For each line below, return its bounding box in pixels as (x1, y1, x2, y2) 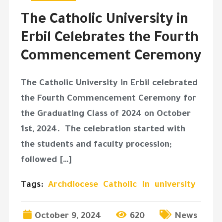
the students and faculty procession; (20, 140, 171, 150)
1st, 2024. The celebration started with (20, 125, 185, 135)
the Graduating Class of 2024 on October (20, 110, 191, 119)
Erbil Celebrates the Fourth (20, 31, 199, 47)
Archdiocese (48, 180, 98, 190)
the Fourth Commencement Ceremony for (20, 94, 196, 104)
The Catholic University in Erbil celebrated (20, 79, 198, 89)
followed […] (20, 156, 72, 166)
